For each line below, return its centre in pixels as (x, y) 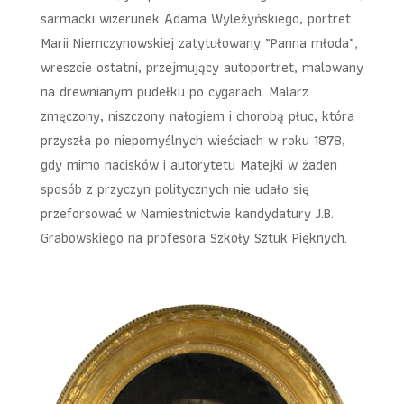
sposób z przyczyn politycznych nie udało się (174, 188)
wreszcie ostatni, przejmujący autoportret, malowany (202, 67)
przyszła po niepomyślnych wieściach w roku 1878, (193, 140)
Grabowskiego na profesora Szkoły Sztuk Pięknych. (193, 237)
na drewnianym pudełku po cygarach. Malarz (174, 91)
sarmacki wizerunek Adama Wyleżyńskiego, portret (195, 18)
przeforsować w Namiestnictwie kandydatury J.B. (187, 213)
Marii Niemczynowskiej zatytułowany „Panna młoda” (197, 42)
